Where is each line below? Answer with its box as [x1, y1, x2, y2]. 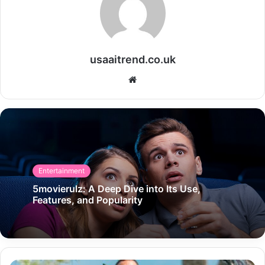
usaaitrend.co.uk [89, 53, 176, 66]
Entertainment [38, 166, 85, 175]
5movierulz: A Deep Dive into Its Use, [33, 182, 201, 195]
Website [136, 73, 170, 85]
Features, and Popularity [33, 193, 143, 206]
